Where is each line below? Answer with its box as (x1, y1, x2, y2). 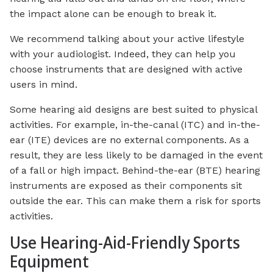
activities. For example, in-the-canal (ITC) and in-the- (10, 118, 260, 130)
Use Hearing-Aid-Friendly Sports (10, 231, 240, 253)
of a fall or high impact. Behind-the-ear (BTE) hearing (10, 164, 260, 176)
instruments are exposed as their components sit (10, 179, 242, 191)
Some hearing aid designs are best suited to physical (10, 103, 257, 115)
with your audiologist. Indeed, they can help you (10, 48, 236, 60)
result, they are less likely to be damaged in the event (10, 149, 263, 161)
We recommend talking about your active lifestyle (10, 32, 244, 44)
